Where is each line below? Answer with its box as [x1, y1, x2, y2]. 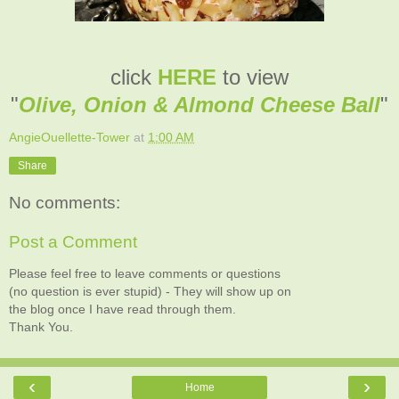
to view [216, 64, 289, 89]
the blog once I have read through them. [9, 302, 236, 317]
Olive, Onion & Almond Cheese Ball [19, 92, 380, 117]
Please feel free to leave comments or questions [9, 266, 281, 281]
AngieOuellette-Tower [9, 129, 130, 144]
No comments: [9, 193, 120, 213]
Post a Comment [9, 232, 137, 252]
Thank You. [9, 320, 73, 335]
